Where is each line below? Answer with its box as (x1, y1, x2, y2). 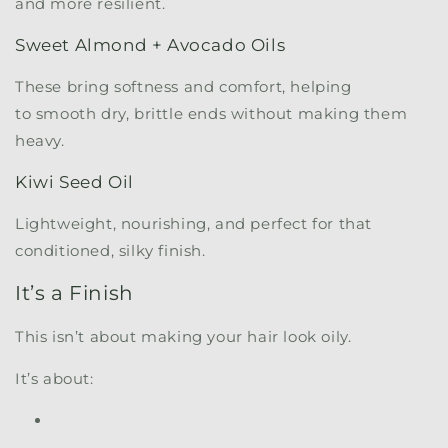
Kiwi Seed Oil (15, 171, 134, 192)
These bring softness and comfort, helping (15, 76, 352, 96)
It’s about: (15, 368, 94, 388)
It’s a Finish (15, 281, 134, 306)
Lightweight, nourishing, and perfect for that (15, 213, 373, 233)
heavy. (15, 130, 65, 150)
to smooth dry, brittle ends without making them (15, 103, 408, 123)
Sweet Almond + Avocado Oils (15, 34, 286, 55)
